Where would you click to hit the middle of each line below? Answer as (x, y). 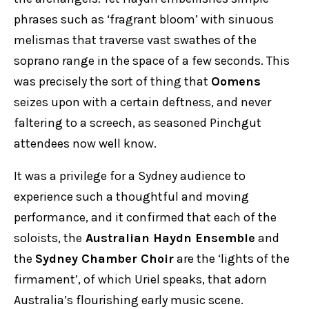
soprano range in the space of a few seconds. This (152, 61)
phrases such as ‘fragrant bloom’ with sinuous (144, 19)
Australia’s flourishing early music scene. (129, 300)
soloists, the (48, 238)
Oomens (236, 81)
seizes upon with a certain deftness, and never (142, 102)
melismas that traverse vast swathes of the (135, 40)
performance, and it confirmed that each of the (145, 217)
